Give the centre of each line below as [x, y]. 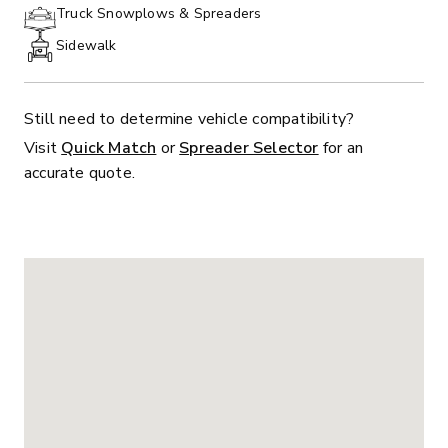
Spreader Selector [249, 148]
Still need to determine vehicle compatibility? [189, 119]
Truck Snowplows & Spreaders [159, 13]
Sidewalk [86, 45]
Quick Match [109, 148]
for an [341, 148]
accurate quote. [79, 173]
